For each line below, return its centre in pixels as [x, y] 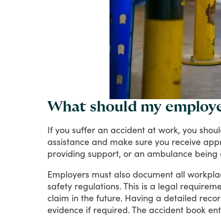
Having [139, 198]
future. [109, 198]
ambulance [170, 153]
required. [111, 209]
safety [60, 186]
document [153, 174]
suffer [84, 129]
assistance [68, 141]
